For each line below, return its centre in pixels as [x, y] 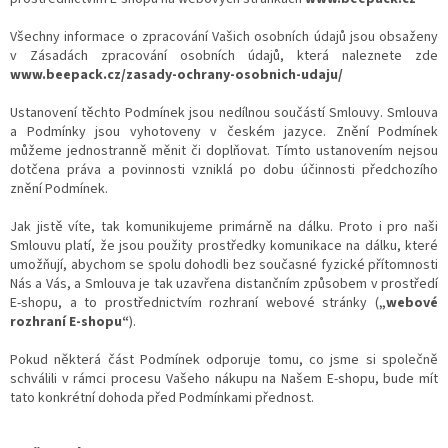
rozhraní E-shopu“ [69, 321]
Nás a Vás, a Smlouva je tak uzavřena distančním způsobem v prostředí [224, 283]
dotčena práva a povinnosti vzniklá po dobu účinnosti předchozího [224, 169]
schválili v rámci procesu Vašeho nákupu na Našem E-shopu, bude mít [224, 378]
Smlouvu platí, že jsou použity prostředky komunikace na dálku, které [224, 245]
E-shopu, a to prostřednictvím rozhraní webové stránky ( [194, 302]
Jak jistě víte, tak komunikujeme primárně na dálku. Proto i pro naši [224, 226]
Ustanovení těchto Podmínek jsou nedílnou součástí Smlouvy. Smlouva [224, 112]
